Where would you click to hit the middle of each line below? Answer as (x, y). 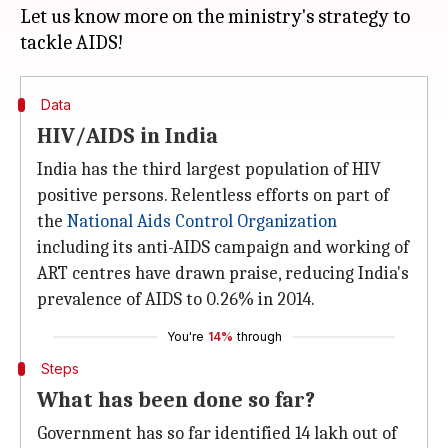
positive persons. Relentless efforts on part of (213, 195)
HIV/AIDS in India (127, 136)
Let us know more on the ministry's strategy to (215, 16)
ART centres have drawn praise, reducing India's (223, 273)
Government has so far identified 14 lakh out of (217, 433)
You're (185, 336)
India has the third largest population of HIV (209, 169)
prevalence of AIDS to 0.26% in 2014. (176, 299)
